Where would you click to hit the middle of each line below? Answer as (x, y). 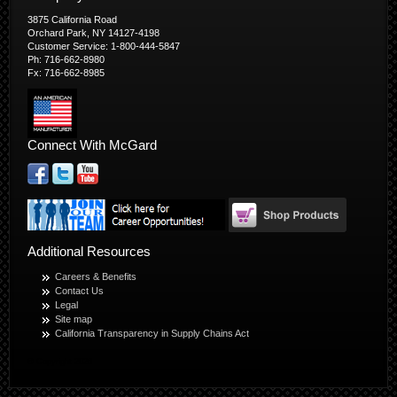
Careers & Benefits (96, 277)
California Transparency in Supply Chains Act (152, 334)
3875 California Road (72, 20)
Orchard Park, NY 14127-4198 (93, 33)
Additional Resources (89, 252)
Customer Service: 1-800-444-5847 (104, 47)
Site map (74, 319)
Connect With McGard (92, 145)
